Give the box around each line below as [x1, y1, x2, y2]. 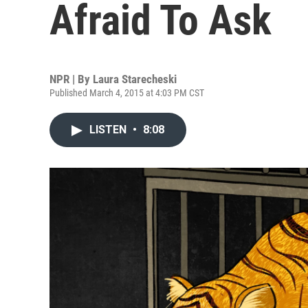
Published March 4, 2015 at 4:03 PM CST [49, 87, 204, 98]
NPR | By [49, 72, 93, 86]
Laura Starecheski [93, 72, 177, 86]
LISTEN [89, 123, 129, 136]
